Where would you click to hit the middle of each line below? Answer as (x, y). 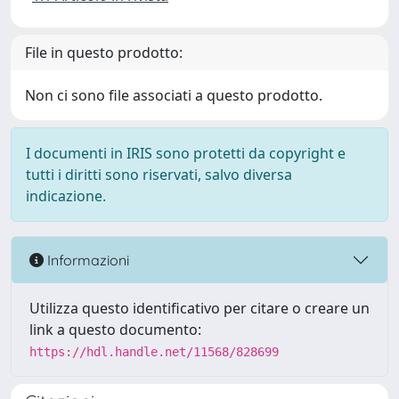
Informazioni (86, 260)
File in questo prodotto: (104, 53)
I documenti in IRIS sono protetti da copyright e (186, 153)
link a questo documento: (115, 330)
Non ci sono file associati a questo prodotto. (174, 95)
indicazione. (66, 196)
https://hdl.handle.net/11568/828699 (154, 352)
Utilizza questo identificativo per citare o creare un (199, 308)
